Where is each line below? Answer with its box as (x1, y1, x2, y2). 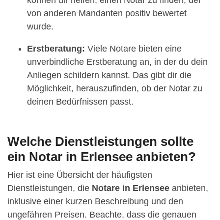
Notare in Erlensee (92, 183, 169, 193)
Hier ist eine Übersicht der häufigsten (7, 169, 152, 180)
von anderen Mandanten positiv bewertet (27, 8, 187, 18)
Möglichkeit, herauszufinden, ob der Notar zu (27, 83, 202, 93)
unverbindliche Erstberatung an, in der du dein (27, 56, 208, 67)
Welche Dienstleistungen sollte (7, 134, 193, 149)
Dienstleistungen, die (7, 183, 92, 193)
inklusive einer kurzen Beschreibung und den (7, 196, 183, 206)
